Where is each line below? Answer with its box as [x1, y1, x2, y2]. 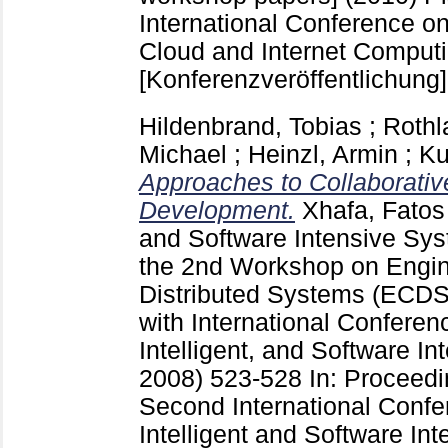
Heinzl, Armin [248, 140, 398, 168]
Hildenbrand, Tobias [139, 112, 362, 140]
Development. [139, 196, 295, 224]
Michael [139, 140, 227, 168]
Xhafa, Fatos [302, 196, 445, 224]
